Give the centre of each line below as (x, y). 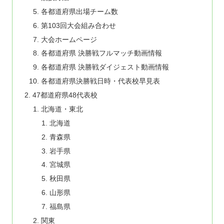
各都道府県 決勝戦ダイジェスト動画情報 (105, 67)
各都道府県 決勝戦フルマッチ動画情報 (102, 53)
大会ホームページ (69, 39)
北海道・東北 (62, 109)
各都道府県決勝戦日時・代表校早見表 (101, 81)
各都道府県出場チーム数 (80, 11)
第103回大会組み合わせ (79, 25)
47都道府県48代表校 (65, 95)
